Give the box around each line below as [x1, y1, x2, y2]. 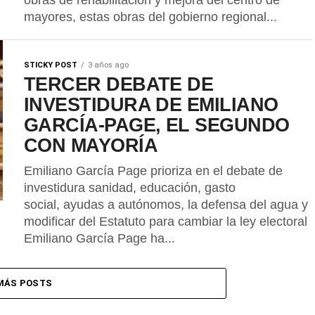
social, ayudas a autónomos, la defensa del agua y [24, 198, 308, 212]
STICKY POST [24, 60, 77, 70]
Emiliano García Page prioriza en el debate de [24, 164, 283, 178]
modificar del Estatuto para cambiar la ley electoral [24, 214, 307, 229]
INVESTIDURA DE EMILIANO [24, 94, 278, 115]
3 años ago [88, 60, 129, 70]
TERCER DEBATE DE [24, 73, 214, 95]
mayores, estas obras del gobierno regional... [24, 10, 277, 24]
